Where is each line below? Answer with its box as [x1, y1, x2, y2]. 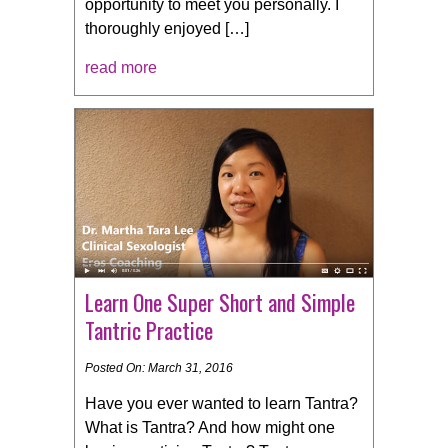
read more [85, 59, 157, 77]
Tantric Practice [85, 314, 213, 347]
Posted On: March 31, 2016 [85, 361, 233, 376]
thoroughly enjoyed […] [85, 20, 249, 38]
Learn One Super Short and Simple [85, 286, 355, 319]
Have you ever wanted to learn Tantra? [85, 395, 358, 413]
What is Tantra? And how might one [85, 419, 335, 437]
